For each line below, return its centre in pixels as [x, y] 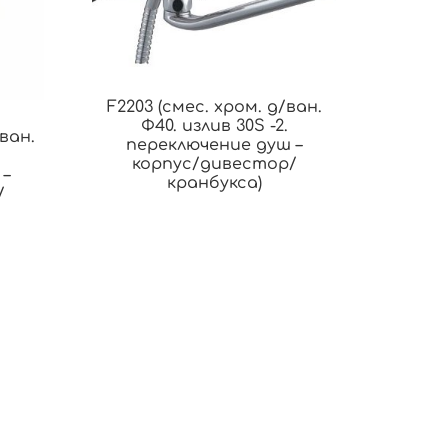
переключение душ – [214, 145]
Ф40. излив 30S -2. [214, 126]
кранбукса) [214, 183]
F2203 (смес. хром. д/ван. [214, 107]
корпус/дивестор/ [214, 164]
